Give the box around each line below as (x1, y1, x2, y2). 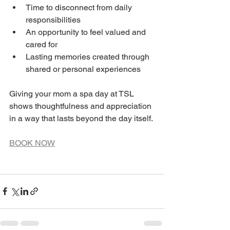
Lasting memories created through (26, 51, 151, 62)
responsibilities (26, 14, 81, 25)
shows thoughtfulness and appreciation (9, 101, 154, 111)
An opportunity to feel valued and (26, 27, 148, 37)
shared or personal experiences (26, 64, 141, 74)
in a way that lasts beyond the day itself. (9, 113, 153, 123)
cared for (26, 39, 57, 49)
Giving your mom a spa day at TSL (9, 88, 136, 99)
